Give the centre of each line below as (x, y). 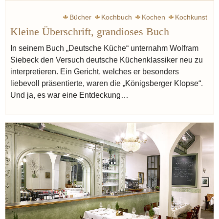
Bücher (80, 17)
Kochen (153, 17)
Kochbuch (117, 17)
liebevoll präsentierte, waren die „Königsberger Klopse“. (107, 83)
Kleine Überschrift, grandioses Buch (90, 32)
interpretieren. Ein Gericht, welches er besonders (95, 71)
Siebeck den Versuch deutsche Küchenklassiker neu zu (107, 60)
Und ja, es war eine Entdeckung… (69, 95)
